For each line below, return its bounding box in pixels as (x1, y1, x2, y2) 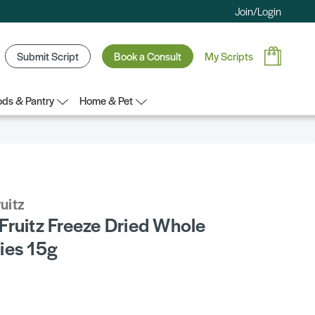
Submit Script (17, 48, 79, 63)
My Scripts (205, 48, 253, 63)
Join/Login (235, 4, 281, 19)
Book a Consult (114, 48, 181, 63)
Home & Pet (79, 92, 133, 108)
